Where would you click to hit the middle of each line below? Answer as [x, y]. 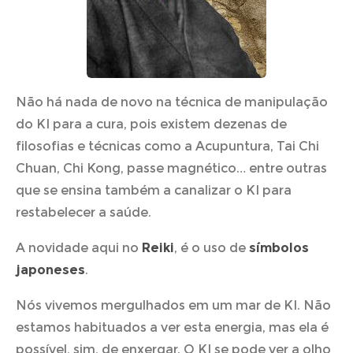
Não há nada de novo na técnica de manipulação [172, 102]
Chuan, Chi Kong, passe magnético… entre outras [171, 168]
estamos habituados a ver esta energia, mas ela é [172, 328]
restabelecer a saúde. [84, 212]
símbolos [279, 248]
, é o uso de [212, 248]
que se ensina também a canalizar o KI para [154, 190]
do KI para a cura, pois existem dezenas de [151, 124]
